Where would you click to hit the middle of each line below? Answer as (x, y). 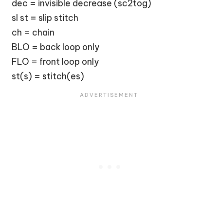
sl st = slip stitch (45, 18)
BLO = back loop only (55, 47)
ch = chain (33, 32)
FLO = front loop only (55, 61)
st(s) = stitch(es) (48, 76)
